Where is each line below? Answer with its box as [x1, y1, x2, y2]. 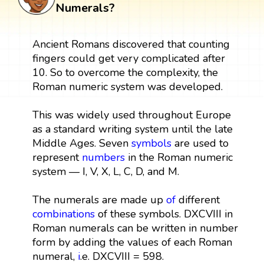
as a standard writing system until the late [32, 121, 233, 136]
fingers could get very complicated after [32, 51, 225, 65]
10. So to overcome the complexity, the [32, 65, 218, 80]
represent [32, 150, 82, 164]
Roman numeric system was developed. [32, 79, 223, 94]
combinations [32, 206, 95, 221]
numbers [81, 150, 125, 164]
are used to [171, 136, 229, 150]
